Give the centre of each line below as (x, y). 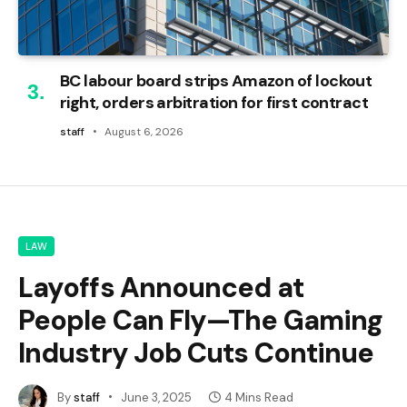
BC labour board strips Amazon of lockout (216, 81)
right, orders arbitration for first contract (214, 103)
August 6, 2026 (144, 132)
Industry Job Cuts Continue (196, 353)
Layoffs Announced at (161, 288)
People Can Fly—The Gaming (201, 320)
